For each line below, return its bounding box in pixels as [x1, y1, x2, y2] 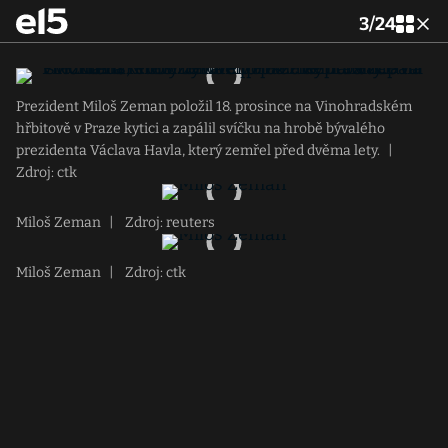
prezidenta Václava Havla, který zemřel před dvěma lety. [16, 142, 380, 159]
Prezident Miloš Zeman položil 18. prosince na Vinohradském [16, 98, 412, 115]
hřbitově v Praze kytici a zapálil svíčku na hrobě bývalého [16, 120, 385, 137]
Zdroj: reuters [122, 214, 215, 231]
